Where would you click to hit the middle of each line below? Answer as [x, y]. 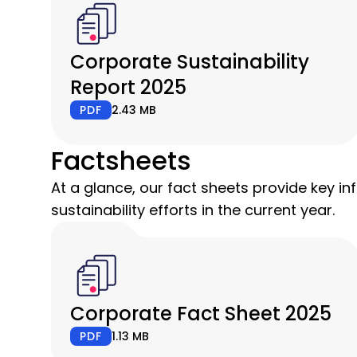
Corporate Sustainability [190, 61]
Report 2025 [128, 87]
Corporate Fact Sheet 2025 [201, 313]
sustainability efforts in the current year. [195, 210]
